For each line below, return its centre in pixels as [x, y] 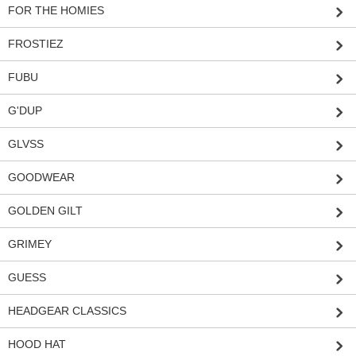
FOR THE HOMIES [56, 10]
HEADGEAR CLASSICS [67, 310]
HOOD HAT [37, 344]
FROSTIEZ [36, 43]
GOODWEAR [41, 177]
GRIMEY [30, 244]
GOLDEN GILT [45, 210]
